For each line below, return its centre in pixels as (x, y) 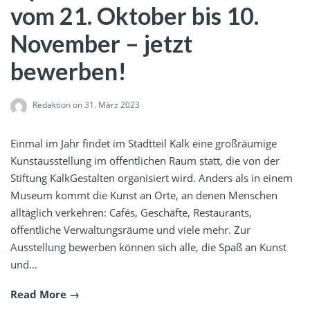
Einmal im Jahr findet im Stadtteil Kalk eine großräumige (144, 143)
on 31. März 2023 (105, 104)
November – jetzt (101, 43)
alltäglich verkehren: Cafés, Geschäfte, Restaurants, (131, 212)
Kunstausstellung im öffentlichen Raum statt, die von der (145, 160)
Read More (38, 294)
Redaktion (52, 104)
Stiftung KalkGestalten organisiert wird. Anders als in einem (152, 177)
